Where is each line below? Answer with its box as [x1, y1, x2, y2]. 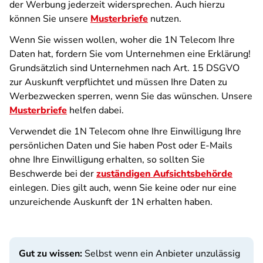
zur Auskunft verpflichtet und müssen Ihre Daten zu [9, 76, 227, 89]
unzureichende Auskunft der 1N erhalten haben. [9, 195, 213, 208]
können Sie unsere [9, 12, 90, 25]
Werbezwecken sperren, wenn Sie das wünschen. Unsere [9, 90, 252, 103]
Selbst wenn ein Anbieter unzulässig [82, 247, 240, 260]
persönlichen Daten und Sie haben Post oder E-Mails [9, 139, 232, 152]
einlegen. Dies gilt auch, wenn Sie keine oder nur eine [9, 181, 237, 194]
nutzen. [148, 12, 181, 25]
